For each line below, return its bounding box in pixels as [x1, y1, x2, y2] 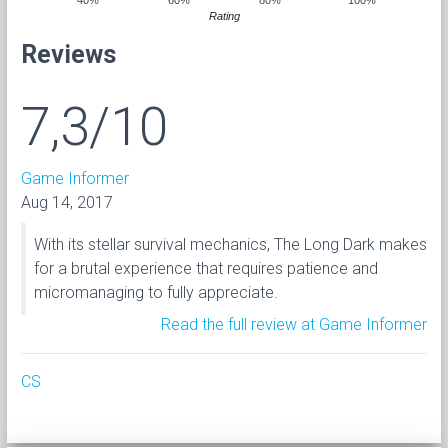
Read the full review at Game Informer [161, 314, 427, 334]
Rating [209, 9, 241, 22]
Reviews [21, 39, 116, 69]
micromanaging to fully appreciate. [34, 282, 278, 302]
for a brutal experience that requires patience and [34, 258, 378, 278]
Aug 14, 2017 [21, 192, 113, 212]
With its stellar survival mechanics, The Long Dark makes [34, 234, 427, 254]
